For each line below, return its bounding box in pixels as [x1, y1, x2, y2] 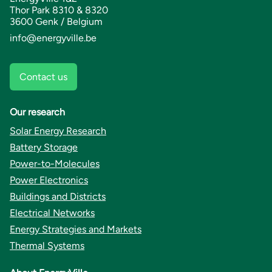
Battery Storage [10, 141, 78, 153]
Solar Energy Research [10, 124, 106, 137]
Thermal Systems [10, 239, 84, 251]
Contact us [19, 70, 67, 83]
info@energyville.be [10, 32, 97, 44]
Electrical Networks [10, 206, 95, 219]
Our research [10, 106, 65, 118]
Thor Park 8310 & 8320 [10, 4, 108, 16]
